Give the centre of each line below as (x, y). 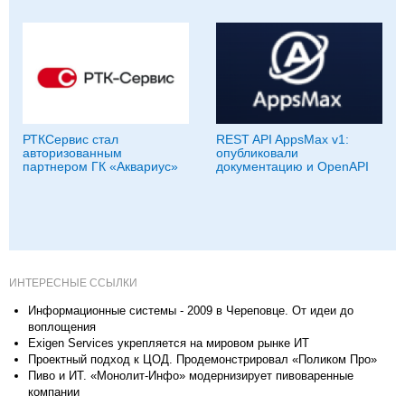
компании (54, 391)
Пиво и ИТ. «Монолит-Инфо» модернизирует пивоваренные (191, 375)
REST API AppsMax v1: (283, 139)
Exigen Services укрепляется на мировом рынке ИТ (169, 343)
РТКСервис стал (71, 139)
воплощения (62, 326)
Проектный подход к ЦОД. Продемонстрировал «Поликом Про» (202, 359)
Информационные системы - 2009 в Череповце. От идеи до (191, 310)
